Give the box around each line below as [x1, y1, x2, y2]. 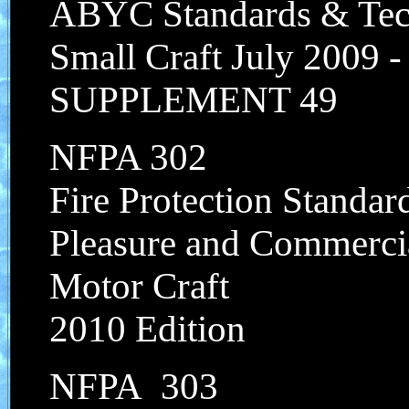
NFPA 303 [49, 366, 218, 407]
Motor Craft [49, 266, 229, 307]
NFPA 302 [49, 137, 207, 178]
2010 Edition [49, 309, 246, 350]
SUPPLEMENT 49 [49, 79, 338, 121]
